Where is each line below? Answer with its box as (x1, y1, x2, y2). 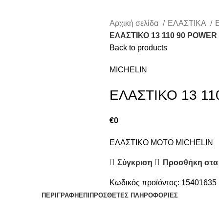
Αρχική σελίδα (109, 19, 160, 28)
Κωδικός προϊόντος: (109, 178, 181, 187)
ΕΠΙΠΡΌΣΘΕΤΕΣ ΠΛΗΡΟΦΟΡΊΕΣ (78, 192, 178, 199)
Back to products (109, 44, 167, 52)
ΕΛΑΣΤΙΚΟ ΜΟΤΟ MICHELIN (109, 138, 213, 147)
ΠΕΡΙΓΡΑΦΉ (41, 192, 79, 199)
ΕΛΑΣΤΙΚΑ (168, 19, 208, 28)
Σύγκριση (117, 158, 153, 167)
